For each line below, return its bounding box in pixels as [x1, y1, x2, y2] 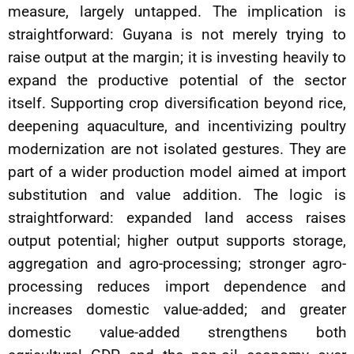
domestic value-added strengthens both [8, 323, 346, 341]
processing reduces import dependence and [8, 277, 346, 296]
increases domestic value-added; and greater [8, 300, 346, 318]
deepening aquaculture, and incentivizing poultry [8, 117, 346, 135]
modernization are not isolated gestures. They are [8, 140, 346, 158]
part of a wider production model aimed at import [8, 163, 346, 181]
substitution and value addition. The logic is [8, 186, 346, 204]
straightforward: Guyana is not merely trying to [8, 25, 346, 43]
